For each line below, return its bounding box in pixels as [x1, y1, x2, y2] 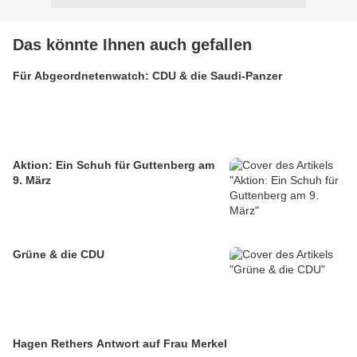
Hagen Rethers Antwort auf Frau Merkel [13, 337, 227, 351]
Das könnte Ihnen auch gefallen [13, 36, 252, 54]
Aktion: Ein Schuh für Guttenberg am [13, 159, 214, 172]
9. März [13, 174, 51, 187]
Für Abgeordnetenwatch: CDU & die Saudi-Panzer [13, 69, 282, 83]
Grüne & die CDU [13, 248, 104, 261]
